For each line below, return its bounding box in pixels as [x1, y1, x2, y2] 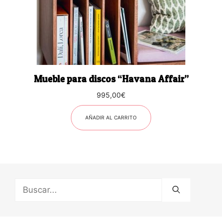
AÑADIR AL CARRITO [85, 114, 137, 120]
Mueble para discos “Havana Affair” [33, 73, 189, 85]
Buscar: [14, 178, 44, 189]
